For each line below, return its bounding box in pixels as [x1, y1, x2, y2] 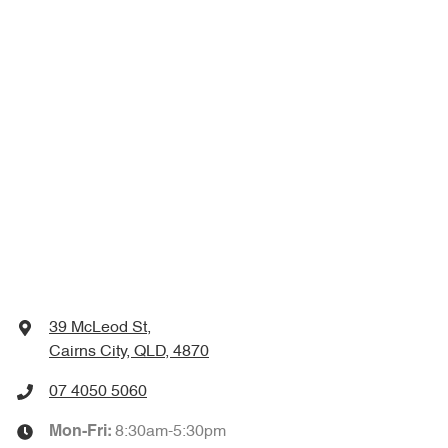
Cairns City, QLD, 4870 [49, 344, 209, 361]
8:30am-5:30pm [115, 424, 226, 441]
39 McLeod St [49, 320, 147, 337]
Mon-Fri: [49, 425, 115, 440]
